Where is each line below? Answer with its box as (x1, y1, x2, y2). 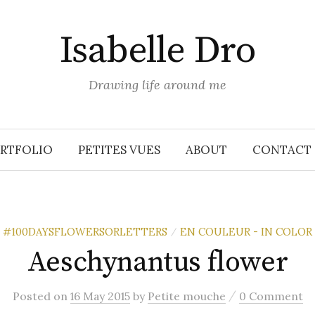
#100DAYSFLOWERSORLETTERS (3, 225, 167, 238)
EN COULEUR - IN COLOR (180, 225, 312, 238)
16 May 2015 (70, 289, 130, 303)
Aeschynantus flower (27, 245, 288, 280)
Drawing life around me (89, 77, 226, 93)
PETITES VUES (77, 142, 160, 157)
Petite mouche (147, 289, 226, 303)
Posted (12, 289, 53, 303)
